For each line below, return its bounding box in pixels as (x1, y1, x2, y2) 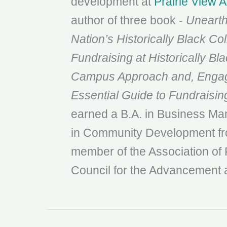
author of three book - (71, 14, 186, 27)
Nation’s (71, 32, 113, 46)
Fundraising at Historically (71, 51, 206, 64)
